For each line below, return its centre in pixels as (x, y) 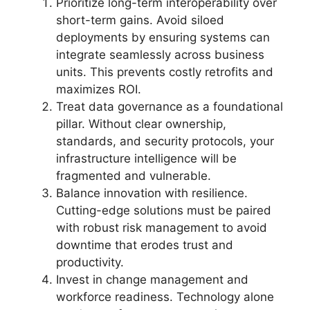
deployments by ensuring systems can (163, 37)
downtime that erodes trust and (145, 245)
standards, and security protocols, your (165, 141)
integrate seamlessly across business (160, 55)
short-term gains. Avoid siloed (140, 20)
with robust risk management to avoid (162, 228)
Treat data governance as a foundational (170, 107)
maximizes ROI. (99, 89)
